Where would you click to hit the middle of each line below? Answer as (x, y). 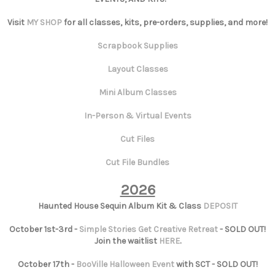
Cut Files (137, 139)
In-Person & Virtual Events (137, 116)
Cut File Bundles (137, 163)
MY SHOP (44, 23)
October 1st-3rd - (44, 230)
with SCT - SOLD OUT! (216, 265)
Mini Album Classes (137, 93)
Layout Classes (137, 69)
